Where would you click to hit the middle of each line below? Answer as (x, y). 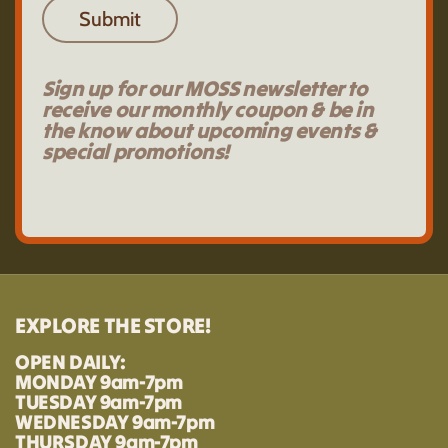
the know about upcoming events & (209, 131)
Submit (110, 19)
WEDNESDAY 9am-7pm (115, 422)
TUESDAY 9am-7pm (98, 402)
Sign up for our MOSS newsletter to (205, 89)
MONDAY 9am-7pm (99, 382)
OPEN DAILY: (70, 362)
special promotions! (135, 152)
